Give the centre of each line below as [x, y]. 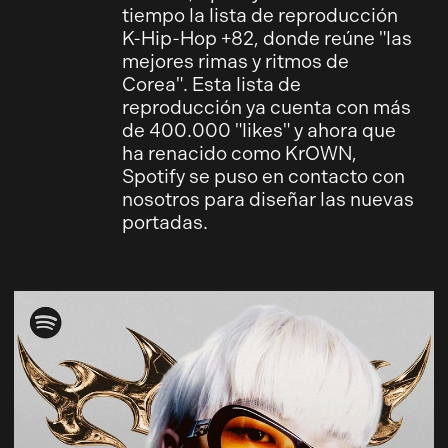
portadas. [164, 222]
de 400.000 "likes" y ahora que [258, 130]
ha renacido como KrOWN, [239, 153]
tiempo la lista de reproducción [259, 15]
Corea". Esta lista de [211, 84]
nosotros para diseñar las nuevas [267, 199]
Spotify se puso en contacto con [263, 176]
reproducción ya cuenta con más [266, 107]
